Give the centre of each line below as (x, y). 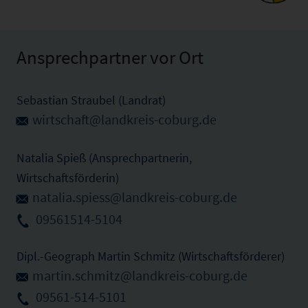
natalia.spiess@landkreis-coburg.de (135, 198)
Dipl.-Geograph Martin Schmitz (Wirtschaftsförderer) (151, 256)
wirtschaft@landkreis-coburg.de (124, 119)
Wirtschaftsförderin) (68, 178)
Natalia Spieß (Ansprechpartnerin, (104, 158)
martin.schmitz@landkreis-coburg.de (140, 275)
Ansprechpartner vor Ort (110, 57)
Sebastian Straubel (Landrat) (91, 100)
